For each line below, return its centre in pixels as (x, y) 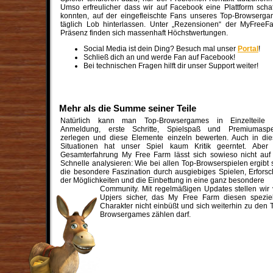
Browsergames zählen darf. (145, 214)
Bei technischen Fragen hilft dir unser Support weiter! (171, 66)
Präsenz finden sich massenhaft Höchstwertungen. (144, 33)
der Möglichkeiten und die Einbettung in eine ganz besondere (162, 180)
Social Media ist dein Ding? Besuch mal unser (161, 49)
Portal (248, 49)
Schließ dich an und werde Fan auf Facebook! (159, 57)
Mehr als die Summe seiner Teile (128, 108)
